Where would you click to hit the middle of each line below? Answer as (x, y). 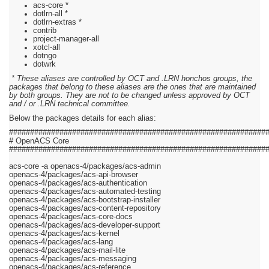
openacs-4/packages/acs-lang (61, 242)
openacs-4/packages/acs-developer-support (85, 225)
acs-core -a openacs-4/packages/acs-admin (85, 167)
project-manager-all (66, 39)
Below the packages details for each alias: (83, 119)
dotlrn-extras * (57, 23)
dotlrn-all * (50, 14)
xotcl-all (47, 48)
